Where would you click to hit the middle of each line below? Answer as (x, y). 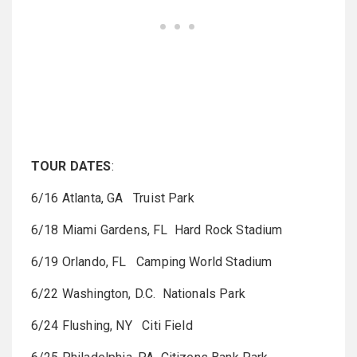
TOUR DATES (71, 166)
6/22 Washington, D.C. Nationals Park (138, 294)
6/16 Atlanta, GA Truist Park (113, 198)
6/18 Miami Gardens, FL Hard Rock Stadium (157, 230)
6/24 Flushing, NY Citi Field (112, 326)
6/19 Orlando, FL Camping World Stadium (152, 262)
